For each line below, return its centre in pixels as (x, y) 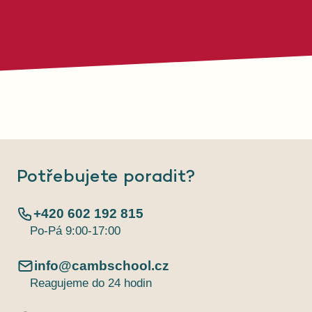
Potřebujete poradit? (106, 177)
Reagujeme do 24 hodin (91, 283)
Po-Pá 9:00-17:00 (75, 231)
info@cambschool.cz (102, 266)
